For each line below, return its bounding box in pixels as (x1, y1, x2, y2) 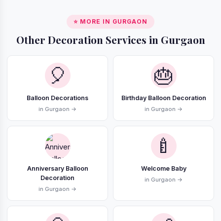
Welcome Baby (141, 165, 186, 173)
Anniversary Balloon (27, 165, 88, 173)
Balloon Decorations (27, 94, 88, 102)
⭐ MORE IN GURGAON (74, 18, 147, 26)
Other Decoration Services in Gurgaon (16, 33, 205, 47)
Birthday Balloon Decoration (121, 94, 206, 102)
